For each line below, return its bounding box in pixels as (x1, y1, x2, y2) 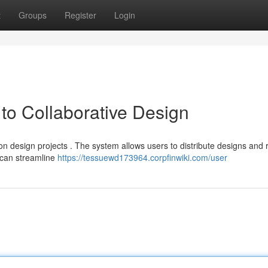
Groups (19, 9, 47, 21)
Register (65, 9, 96, 21)
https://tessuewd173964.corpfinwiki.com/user (57, 151, 227, 163)
